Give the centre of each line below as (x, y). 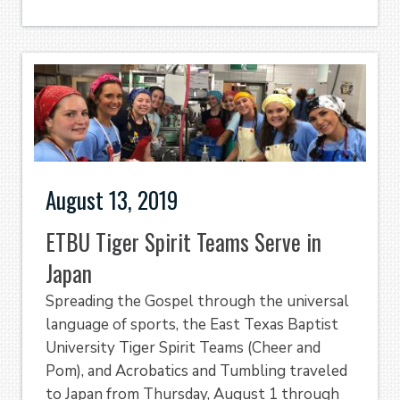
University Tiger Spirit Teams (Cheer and (183, 348)
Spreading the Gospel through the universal (197, 302)
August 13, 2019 (112, 199)
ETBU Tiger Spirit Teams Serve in (183, 242)
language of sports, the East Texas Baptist (192, 325)
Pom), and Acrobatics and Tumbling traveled (196, 371)
